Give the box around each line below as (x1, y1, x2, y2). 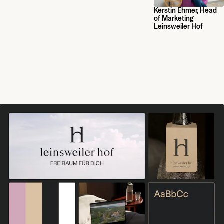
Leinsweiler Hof (154, 23, 203, 31)
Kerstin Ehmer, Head (154, 7, 217, 15)
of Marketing (154, 15, 194, 23)
